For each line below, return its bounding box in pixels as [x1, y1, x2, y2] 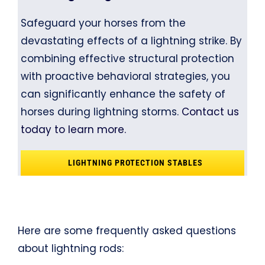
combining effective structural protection [20, 51, 234, 66]
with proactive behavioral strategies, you [20, 69, 230, 83]
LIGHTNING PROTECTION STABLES [67, 157, 203, 167]
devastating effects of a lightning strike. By [20, 33, 242, 48]
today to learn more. [20, 122, 126, 137]
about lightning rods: [17, 241, 124, 256]
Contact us [181, 104, 239, 119]
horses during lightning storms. [20, 104, 182, 119]
